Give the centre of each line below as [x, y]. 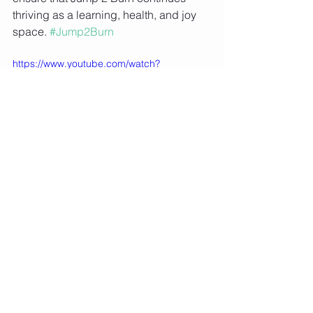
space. [31, 31]
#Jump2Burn [82, 31]
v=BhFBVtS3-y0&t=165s [66, 78]
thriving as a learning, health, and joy [106, 14]
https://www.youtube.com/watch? [86, 63]
